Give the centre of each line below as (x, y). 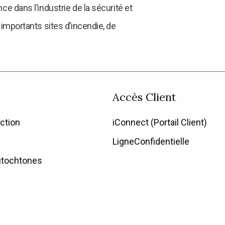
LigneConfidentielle (151, 142)
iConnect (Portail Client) (160, 123)
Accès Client (144, 97)
